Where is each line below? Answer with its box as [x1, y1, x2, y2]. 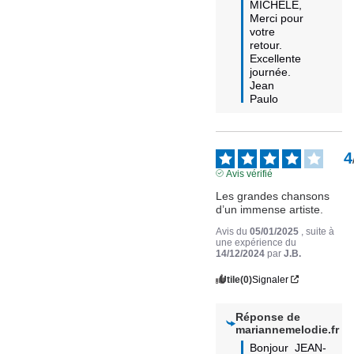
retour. [250, 38, 283, 51]
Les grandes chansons [216, 189, 330, 202]
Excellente [250, 51, 302, 65]
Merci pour [250, 11, 304, 24]
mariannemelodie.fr [235, 322, 339, 336]
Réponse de [235, 310, 300, 323]
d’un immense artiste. [216, 202, 324, 216]
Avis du [216, 225, 250, 237]
